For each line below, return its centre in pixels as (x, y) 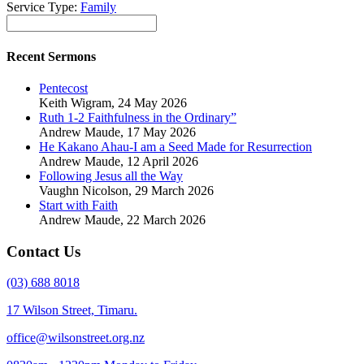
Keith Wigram (75, 102)
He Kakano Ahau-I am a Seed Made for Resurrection (175, 146)
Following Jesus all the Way (111, 175)
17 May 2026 (161, 132)
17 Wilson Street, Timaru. (72, 310)
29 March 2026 (174, 190)
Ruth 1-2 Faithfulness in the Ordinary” (138, 117)
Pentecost (63, 88)
